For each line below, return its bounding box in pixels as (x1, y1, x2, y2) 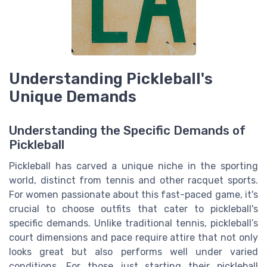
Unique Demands (9, 88, 136, 106)
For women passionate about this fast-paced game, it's (9, 188, 258, 200)
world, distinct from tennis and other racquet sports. (9, 174, 258, 186)
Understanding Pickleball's (9, 70, 213, 88)
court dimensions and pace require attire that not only (9, 231, 258, 243)
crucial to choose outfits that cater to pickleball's (9, 203, 258, 215)
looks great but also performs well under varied (9, 246, 258, 257)
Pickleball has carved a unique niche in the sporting (9, 160, 258, 172)
